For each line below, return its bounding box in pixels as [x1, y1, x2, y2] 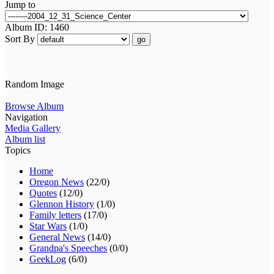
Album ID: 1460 [5, 21, 72, 32]
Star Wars [29, 220, 67, 231]
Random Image [5, 78, 64, 89]
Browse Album [5, 100, 64, 111]
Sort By [5, 33, 37, 44]
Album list [5, 133, 45, 144]
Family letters [29, 209, 81, 220]
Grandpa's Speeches [29, 242, 107, 253]
